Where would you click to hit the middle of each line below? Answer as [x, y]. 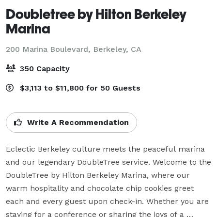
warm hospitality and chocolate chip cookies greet [100, 188]
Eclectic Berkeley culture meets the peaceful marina [105, 149]
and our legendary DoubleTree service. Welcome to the [108, 162]
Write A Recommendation [77, 122]
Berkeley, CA [117, 49]
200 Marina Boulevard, [49, 49]
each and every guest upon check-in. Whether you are [107, 201]
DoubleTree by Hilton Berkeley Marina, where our [98, 175]
